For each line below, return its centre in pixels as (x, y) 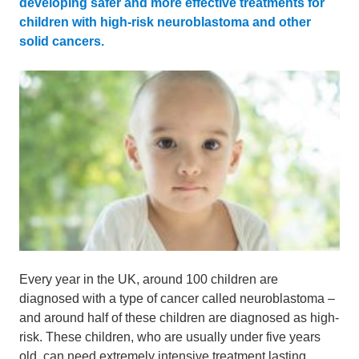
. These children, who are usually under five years (180, 337)
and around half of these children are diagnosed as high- (179, 318)
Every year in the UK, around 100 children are (149, 279)
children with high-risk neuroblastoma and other (165, 22)
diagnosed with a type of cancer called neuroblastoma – (177, 298)
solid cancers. (62, 41)
